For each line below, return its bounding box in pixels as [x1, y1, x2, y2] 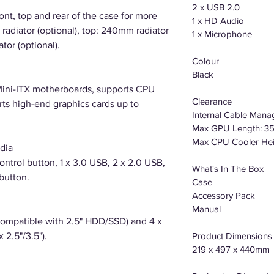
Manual [192, 204, 221, 214]
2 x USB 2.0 [192, 2, 240, 12]
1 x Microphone [192, 29, 252, 39]
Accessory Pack [192, 190, 255, 201]
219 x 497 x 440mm [192, 244, 270, 254]
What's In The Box [192, 163, 264, 174]
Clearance [192, 96, 232, 106]
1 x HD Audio [192, 15, 244, 26]
